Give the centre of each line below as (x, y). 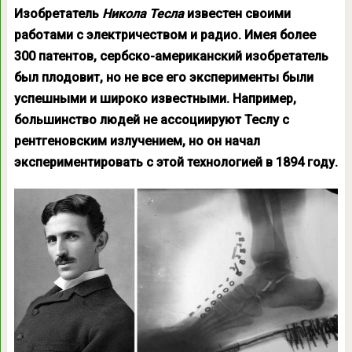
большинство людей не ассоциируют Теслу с (151, 120)
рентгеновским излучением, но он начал (137, 141)
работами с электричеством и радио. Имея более (165, 35)
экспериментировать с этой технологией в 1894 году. (176, 162)
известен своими (237, 14)
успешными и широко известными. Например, (155, 99)
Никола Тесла (143, 14)
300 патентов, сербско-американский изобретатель (171, 56)
